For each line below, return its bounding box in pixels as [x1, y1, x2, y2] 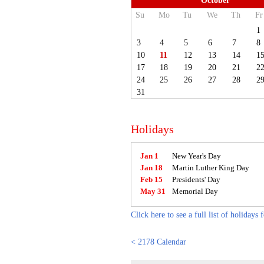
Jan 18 [140, 163, 168, 173]
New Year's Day [171, 151, 221, 161]
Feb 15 [140, 175, 168, 184]
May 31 [140, 187, 171, 196]
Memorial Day [171, 187, 218, 196]
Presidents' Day [171, 175, 220, 184]
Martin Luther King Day [171, 163, 249, 173]
